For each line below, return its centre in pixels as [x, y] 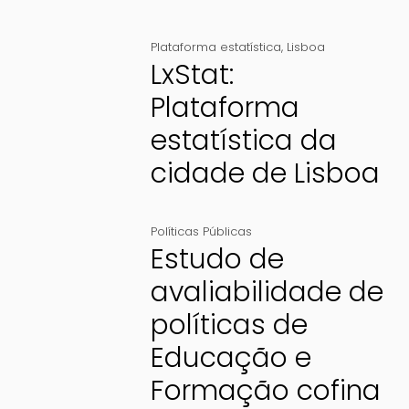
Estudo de [217, 260]
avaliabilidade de [267, 293]
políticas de [229, 325]
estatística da [243, 141]
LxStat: [192, 75]
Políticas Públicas [201, 232]
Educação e [231, 358]
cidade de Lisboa [265, 174]
